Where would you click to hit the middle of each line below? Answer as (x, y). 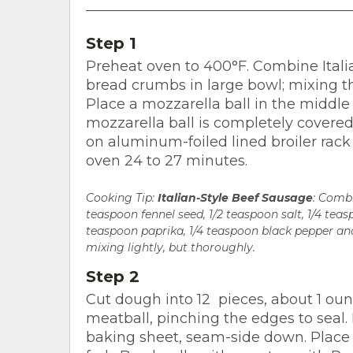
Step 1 (111, 43)
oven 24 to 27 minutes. (167, 160)
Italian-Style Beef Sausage (235, 197)
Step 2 (113, 276)
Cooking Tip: (122, 197)
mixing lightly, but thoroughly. (171, 247)
